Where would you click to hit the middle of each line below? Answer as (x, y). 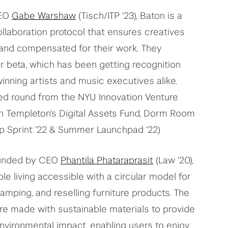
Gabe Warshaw (44, 16)
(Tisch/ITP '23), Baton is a (129, 16)
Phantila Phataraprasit (107, 161)
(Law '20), (173, 161)
